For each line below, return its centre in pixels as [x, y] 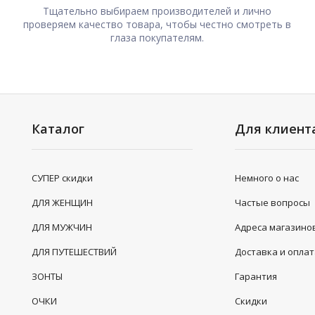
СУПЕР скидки [62, 178]
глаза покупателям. [157, 38]
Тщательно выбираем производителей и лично [157, 11]
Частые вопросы [273, 202]
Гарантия [256, 276]
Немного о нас [267, 178]
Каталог [58, 129]
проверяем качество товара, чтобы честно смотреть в [157, 24]
